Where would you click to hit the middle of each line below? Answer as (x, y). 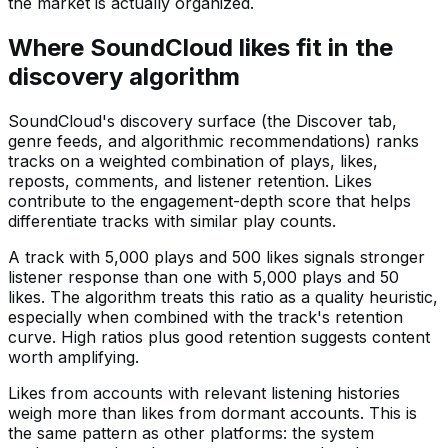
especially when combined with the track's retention (205, 316)
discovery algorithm (124, 76)
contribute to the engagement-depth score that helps (209, 200)
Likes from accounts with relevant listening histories (204, 392)
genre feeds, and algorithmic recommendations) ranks (213, 140)
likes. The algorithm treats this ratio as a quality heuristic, (223, 296)
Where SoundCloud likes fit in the (200, 47)
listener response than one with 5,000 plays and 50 (203, 276)
